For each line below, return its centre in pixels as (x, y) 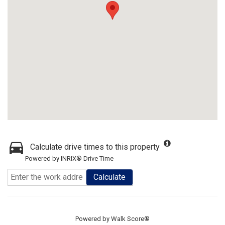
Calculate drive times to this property (95, 147)
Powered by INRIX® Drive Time (69, 158)
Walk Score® (130, 219)
